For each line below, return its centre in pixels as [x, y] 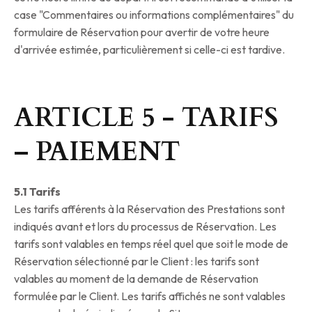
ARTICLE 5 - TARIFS [146, 118]
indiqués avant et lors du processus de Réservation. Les [145, 227]
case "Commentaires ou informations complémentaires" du [154, 15]
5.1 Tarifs [37, 192]
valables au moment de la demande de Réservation [136, 279]
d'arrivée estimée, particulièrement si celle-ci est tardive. [149, 50]
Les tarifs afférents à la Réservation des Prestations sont [149, 209]
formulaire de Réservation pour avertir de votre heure [142, 32]
